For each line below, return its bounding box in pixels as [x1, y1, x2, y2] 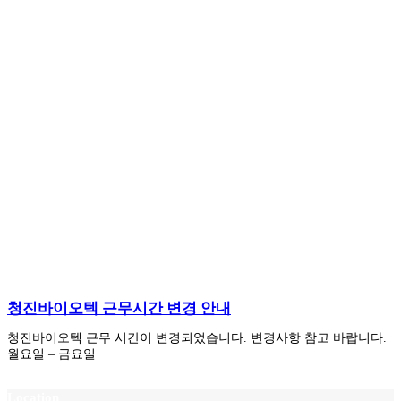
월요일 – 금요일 [7, 347, 96, 362]
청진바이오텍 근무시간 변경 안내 [7, 300, 231, 318]
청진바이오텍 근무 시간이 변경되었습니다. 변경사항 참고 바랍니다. [7, 331, 387, 346]
